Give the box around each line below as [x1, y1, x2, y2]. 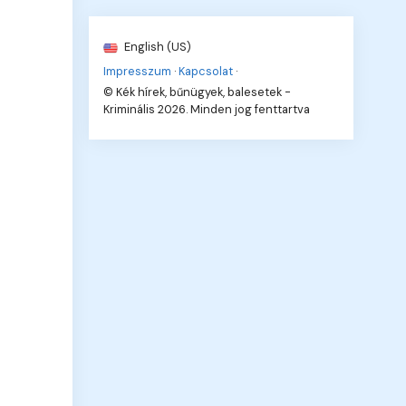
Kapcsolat [179, 63, 234, 79]
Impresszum [103, 63, 172, 79]
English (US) [121, 38, 192, 54]
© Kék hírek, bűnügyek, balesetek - [103, 83, 292, 100]
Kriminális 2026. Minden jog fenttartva [103, 101, 311, 117]
